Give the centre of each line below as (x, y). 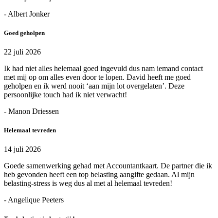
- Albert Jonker (27, 14)
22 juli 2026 (22, 52)
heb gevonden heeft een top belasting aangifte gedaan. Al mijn (99, 175)
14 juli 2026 (22, 149)
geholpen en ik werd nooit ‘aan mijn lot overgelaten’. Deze (94, 86)
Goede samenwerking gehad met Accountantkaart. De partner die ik (108, 166)
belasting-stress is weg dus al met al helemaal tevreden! (88, 183)
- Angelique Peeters (34, 200)
